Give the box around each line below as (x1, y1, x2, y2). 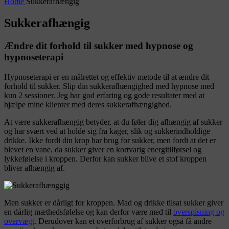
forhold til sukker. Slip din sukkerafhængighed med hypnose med (4, 81, 214, 90)
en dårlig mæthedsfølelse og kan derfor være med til (4, 207, 173, 216)
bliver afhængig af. (4, 163, 65, 172)
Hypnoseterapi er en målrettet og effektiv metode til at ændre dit (4, 72, 209, 81)
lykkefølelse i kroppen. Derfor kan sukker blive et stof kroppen (4, 154, 207, 163)
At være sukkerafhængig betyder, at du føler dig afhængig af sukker (4, 117, 222, 126)
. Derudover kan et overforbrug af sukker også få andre (34, 216, 212, 225)
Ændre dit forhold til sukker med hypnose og (4, 40, 193, 51)
